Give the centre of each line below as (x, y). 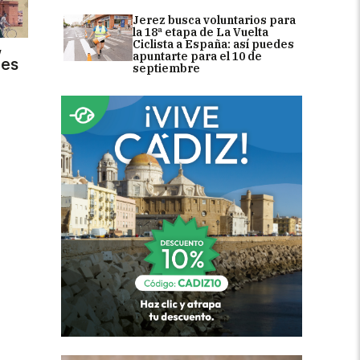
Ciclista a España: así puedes (213, 45)
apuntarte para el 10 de (197, 57)
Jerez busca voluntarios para (214, 20)
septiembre (166, 69)
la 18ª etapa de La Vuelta (200, 33)
